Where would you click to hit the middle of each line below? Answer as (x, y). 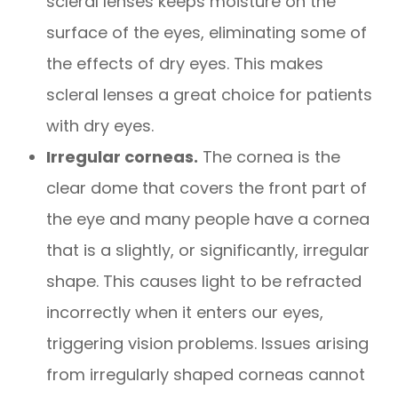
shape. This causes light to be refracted (204, 282)
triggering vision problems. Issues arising (208, 344)
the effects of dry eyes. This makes (185, 64)
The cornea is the (270, 157)
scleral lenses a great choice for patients (210, 95)
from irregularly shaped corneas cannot (206, 375)
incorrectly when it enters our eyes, (185, 313)
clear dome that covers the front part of (207, 188)
